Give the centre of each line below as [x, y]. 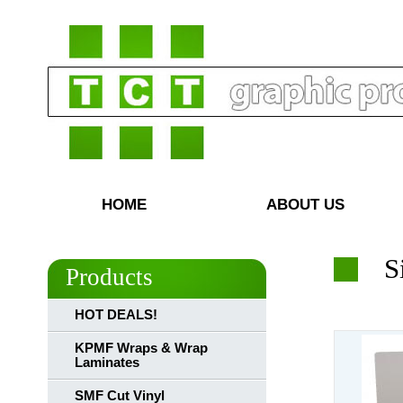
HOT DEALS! [116, 315]
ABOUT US [305, 204]
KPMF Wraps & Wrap [141, 348]
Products [109, 277]
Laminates [107, 363]
